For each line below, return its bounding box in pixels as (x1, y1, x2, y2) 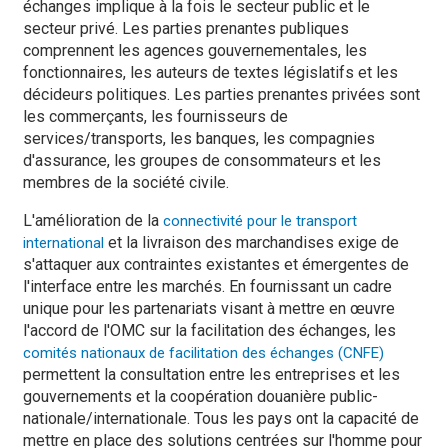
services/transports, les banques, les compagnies (23, 129, 375, 148)
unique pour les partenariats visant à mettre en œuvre (23, 299, 395, 318)
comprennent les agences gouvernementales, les (23, 41, 367, 60)
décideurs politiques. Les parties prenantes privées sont (23, 85, 420, 104)
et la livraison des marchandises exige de (104, 233, 399, 252)
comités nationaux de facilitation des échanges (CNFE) (23, 344, 384, 362)
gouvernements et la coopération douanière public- (23, 387, 378, 406)
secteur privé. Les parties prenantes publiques (23, 19, 349, 38)
